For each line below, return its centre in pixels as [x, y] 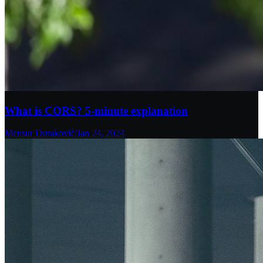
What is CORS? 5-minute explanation [96, 110]
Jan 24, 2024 [101, 133]
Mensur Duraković [40, 133]
